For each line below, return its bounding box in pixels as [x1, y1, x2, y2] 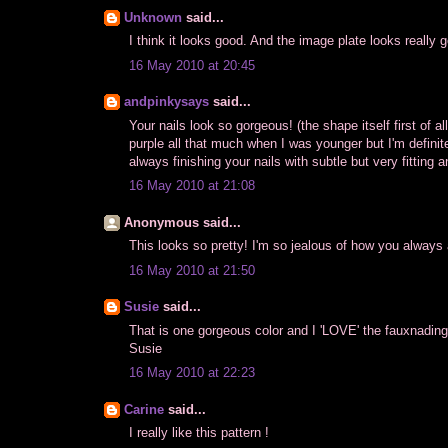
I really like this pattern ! [129, 425, 269, 441]
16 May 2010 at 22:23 [129, 365, 255, 381]
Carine [124, 401, 164, 417]
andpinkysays [124, 94, 209, 110]
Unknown [124, 9, 182, 25]
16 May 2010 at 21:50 [129, 262, 255, 278]
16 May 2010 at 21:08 [129, 178, 255, 194]
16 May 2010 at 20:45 [129, 57, 255, 73]
